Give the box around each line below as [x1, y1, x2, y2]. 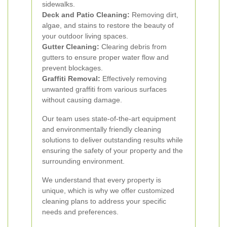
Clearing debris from [99, 43, 167, 51]
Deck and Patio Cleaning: [42, 11, 130, 19]
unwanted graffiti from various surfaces [42, 85, 167, 93]
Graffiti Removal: [42, 74, 100, 83]
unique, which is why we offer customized [42, 186, 174, 195]
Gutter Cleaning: [42, 43, 99, 51]
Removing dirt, [130, 11, 178, 19]
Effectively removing [100, 74, 167, 83]
